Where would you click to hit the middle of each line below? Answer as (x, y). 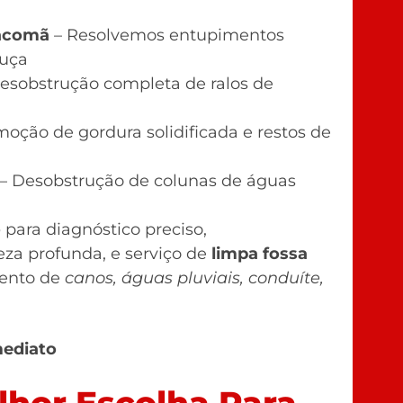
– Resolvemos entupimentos (167, 35)
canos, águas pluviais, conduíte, (194, 278)
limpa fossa (260, 253)
